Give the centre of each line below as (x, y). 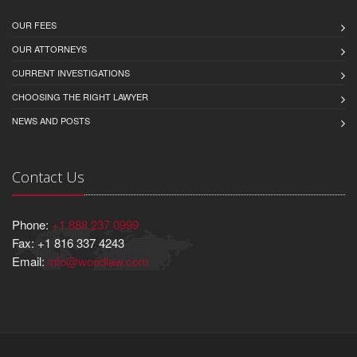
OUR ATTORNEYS (49, 49)
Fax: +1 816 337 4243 (68, 243)
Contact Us (48, 177)
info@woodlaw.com (98, 261)
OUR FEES (34, 25)
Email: (30, 261)
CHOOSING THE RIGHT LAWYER (80, 96)
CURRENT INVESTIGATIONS (71, 73)
